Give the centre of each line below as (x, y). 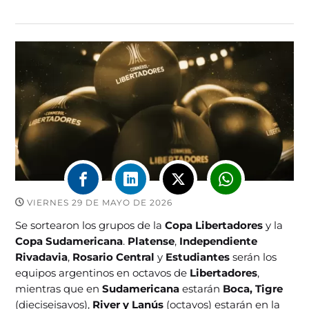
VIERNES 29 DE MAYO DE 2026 (99, 202)
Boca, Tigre (253, 288)
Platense (151, 241)
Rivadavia (42, 257)
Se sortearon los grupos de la (90, 225)
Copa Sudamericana (69, 241)
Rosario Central (114, 257)
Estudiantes (198, 257)
